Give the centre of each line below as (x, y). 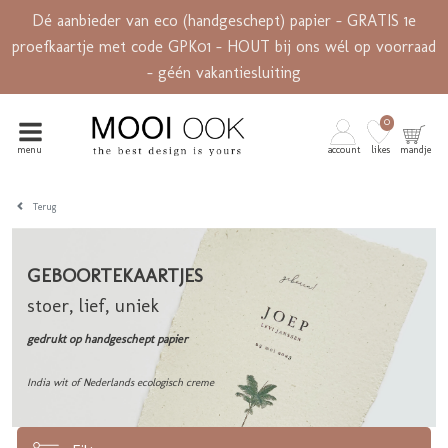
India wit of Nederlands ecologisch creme (120, 383)
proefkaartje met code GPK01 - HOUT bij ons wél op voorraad (224, 46)
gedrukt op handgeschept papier (107, 339)
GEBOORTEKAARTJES (115, 276)
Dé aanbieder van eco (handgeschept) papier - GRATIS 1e (224, 20)
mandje (415, 149)
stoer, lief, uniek (93, 306)
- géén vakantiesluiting (224, 72)
